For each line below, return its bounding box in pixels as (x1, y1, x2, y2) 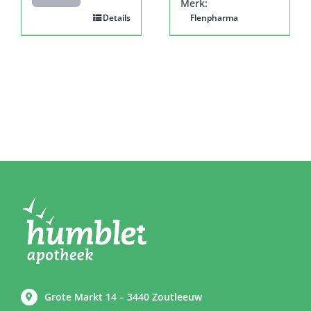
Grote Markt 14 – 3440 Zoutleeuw (44, 289, 202, 303)
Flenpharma (190, 11, 238, 24)
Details (103, 11, 131, 24)
